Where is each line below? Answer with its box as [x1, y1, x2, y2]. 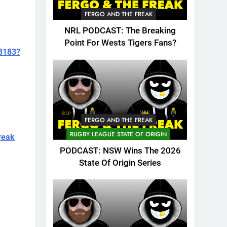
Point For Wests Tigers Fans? [64, 38, 176, 48]
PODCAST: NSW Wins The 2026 [59, 145, 181, 156]
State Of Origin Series [79, 158, 161, 168]
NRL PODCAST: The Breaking [64, 26, 176, 36]
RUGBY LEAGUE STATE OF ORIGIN [70, 129, 167, 139]
